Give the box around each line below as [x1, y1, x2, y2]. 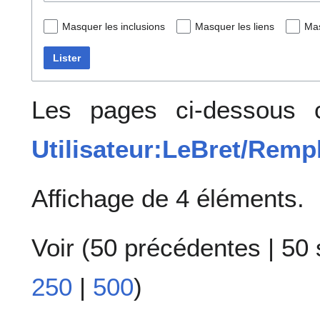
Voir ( [31, 234, 90, 262]
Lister [53, 52, 81, 64]
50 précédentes [90, 234, 261, 262]
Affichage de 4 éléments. [31, 184, 304, 213]
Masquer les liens [195, 21, 274, 33]
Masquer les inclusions [62, 21, 165, 33]
